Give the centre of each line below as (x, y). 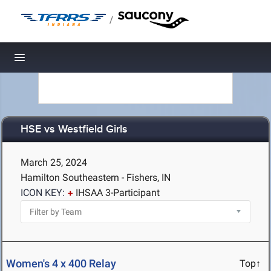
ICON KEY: (43, 193)
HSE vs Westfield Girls (74, 130)
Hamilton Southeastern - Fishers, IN (96, 178)
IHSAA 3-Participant (118, 193)
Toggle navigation (61, 61)
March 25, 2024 (54, 162)
